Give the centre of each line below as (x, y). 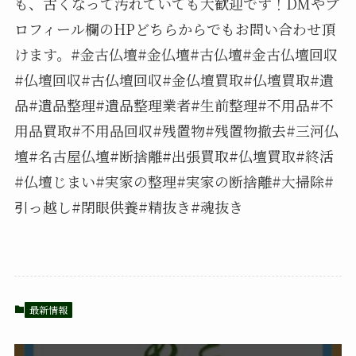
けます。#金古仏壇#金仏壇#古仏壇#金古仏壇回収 (176, 54)
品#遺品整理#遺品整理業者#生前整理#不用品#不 (174, 104)
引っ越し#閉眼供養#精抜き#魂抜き (128, 206)
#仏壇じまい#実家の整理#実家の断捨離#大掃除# (174, 181)
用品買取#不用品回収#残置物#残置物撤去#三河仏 (176, 130)
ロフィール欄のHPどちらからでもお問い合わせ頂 (174, 28)
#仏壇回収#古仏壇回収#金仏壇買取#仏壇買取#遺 (174, 79)
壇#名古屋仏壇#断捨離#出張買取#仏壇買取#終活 (174, 155)
